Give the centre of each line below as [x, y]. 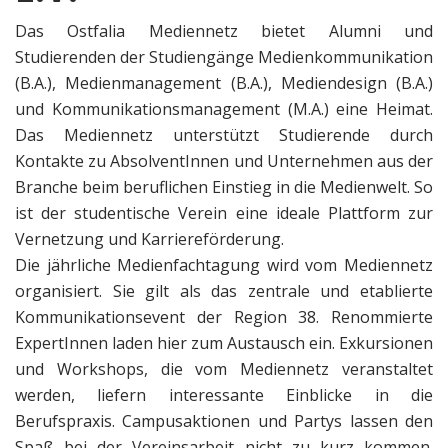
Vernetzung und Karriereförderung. [149, 239]
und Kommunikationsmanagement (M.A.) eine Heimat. [224, 109]
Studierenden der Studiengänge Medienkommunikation [224, 57]
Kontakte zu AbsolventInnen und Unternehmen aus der [224, 161]
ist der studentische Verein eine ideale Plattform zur [224, 213]
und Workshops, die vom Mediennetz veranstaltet [224, 369]
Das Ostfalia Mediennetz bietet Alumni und [224, 31]
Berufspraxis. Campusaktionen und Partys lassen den [224, 421]
